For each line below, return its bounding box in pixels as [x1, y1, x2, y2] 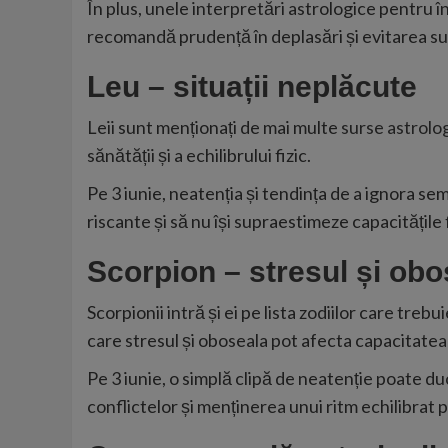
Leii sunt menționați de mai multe [87, 115, 341, 138]
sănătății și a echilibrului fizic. [87, 143, 311, 166]
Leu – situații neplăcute [87, 69, 417, 103]
